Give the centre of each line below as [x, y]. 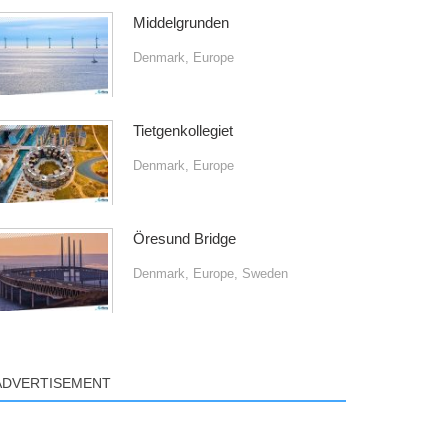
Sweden [264, 273]
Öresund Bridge [184, 238]
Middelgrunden [180, 22]
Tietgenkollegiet [182, 130]
